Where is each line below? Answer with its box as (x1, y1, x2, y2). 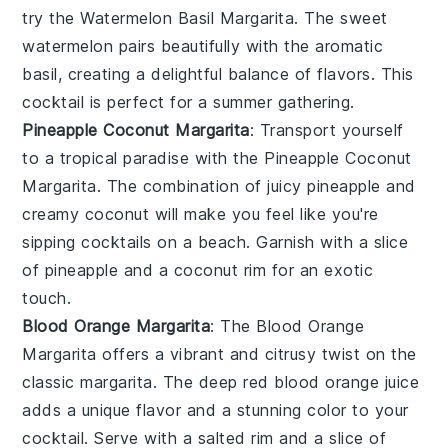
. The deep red (152, 372, 275, 392)
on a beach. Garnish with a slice (151, 232, 409, 252)
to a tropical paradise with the (22, 148, 265, 168)
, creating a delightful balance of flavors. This (57, 64, 414, 84)
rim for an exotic (238, 260, 374, 280)
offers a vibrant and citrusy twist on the (96, 344, 417, 364)
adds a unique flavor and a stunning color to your (22, 400, 409, 420)
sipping (22, 232, 82, 252)
